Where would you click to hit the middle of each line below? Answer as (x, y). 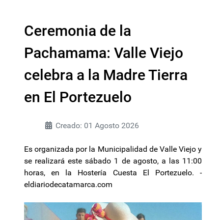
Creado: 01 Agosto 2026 (97, 126)
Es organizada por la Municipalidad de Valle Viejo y (113, 149)
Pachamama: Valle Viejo (104, 53)
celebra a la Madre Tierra (106, 75)
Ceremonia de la (78, 31)
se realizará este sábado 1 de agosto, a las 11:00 (113, 161)
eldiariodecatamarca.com (68, 185)
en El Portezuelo (78, 97)
